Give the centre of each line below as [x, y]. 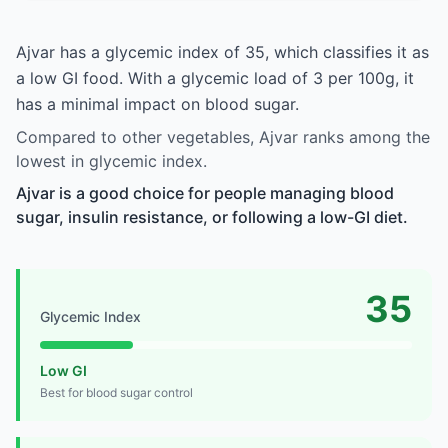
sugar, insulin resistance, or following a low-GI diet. [212, 216]
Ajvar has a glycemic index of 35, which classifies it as [222, 51]
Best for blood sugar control [116, 392]
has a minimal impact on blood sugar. [157, 103]
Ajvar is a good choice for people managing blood [205, 192]
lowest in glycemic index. [111, 160]
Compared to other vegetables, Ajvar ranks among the [223, 136]
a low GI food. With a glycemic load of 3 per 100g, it [215, 77]
